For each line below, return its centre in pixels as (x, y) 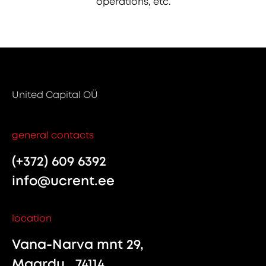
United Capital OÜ (55, 95)
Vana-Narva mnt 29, (78, 244)
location (32, 218)
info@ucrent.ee (63, 180)
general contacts (53, 135)
